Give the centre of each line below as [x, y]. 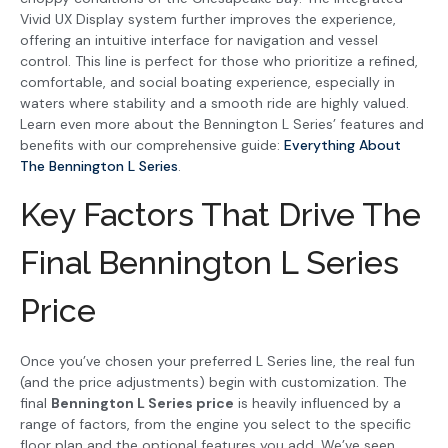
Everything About [342, 145]
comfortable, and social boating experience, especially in [207, 82]
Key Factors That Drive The [220, 215]
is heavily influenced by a [317, 403]
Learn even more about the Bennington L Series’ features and [222, 124]
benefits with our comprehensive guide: [152, 145]
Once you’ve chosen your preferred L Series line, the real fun [217, 361]
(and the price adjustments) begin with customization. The [213, 382]
